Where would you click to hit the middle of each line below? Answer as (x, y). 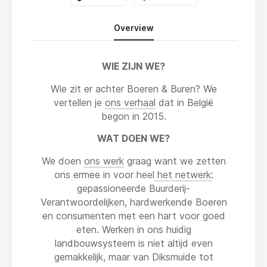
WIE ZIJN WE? (133, 66)
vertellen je (79, 102)
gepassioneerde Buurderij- (133, 188)
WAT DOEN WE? (133, 138)
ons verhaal (130, 102)
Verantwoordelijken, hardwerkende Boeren (133, 202)
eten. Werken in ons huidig (133, 229)
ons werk (104, 161)
